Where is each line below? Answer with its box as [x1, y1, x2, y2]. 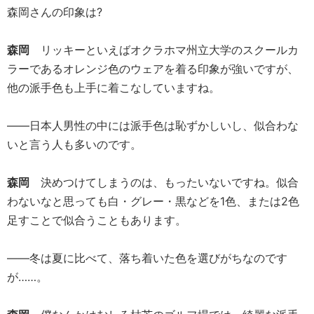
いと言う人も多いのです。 [7, 137, 142, 151]
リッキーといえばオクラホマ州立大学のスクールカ [29, 42, 299, 57]
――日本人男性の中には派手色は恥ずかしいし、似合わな [7, 118, 299, 132]
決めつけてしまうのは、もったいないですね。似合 [29, 175, 299, 189]
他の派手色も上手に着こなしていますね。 [7, 80, 220, 95]
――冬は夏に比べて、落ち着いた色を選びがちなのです [7, 250, 287, 265]
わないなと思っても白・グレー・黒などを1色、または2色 [7, 193, 299, 208]
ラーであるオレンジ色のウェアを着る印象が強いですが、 [7, 61, 299, 76]
